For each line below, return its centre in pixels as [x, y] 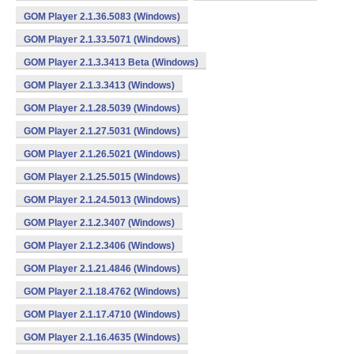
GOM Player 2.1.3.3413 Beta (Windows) [111, 62]
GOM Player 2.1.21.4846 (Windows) [102, 269]
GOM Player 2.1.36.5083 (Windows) [102, 17]
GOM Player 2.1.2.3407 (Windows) [99, 223]
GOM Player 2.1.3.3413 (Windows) [99, 85]
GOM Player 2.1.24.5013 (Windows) [102, 200]
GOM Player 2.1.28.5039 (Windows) [102, 108]
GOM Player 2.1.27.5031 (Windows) [102, 131]
